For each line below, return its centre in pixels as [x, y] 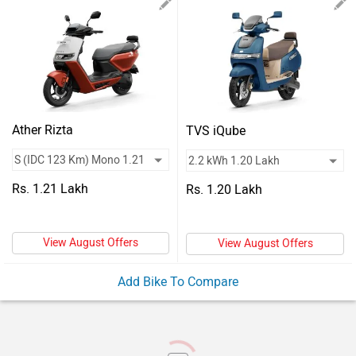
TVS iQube [216, 130]
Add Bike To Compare [178, 281]
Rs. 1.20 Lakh [224, 189]
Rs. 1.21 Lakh [50, 189]
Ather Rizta [43, 130]
